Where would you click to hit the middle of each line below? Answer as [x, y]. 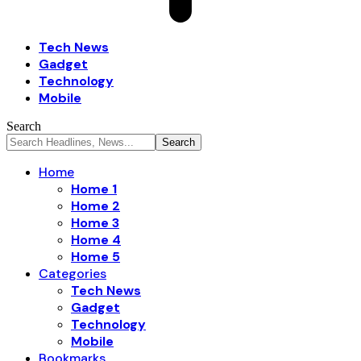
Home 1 [94, 189]
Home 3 [95, 223]
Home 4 [96, 240]
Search [24, 126]
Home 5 [95, 257]
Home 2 [95, 206]
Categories [73, 274]
